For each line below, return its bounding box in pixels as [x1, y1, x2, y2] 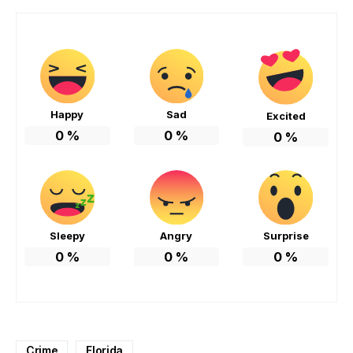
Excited [266, 110, 306, 123]
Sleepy [49, 229, 85, 242]
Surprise [262, 229, 309, 242]
